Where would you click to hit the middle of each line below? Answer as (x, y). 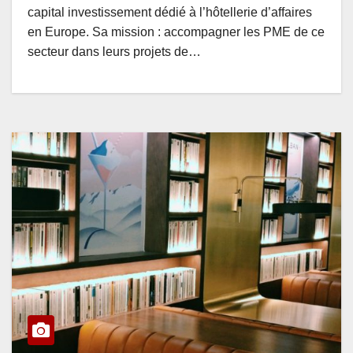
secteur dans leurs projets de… (114, 52)
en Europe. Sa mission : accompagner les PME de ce (176, 32)
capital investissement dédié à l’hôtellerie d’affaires (170, 13)
